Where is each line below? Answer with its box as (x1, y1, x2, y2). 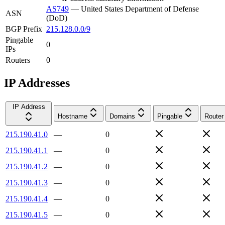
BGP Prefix (6, 24, 42, 33)
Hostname (58, 112, 87, 120)
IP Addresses (4, 76, 70, 89)
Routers (6, 55, 30, 64)
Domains (109, 112, 135, 120)
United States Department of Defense (81, 4, 199, 13)
